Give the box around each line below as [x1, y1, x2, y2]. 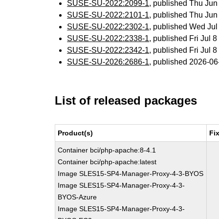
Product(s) [58, 129, 93, 137]
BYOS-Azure [58, 193, 97, 201]
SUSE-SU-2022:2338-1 [67, 34, 150, 43]
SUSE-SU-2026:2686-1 [67, 58, 150, 66]
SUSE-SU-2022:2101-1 [67, 11, 150, 19]
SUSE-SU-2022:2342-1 [67, 46, 150, 54]
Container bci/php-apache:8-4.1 [58, 146, 156, 154]
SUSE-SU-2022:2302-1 [67, 22, 150, 31]
